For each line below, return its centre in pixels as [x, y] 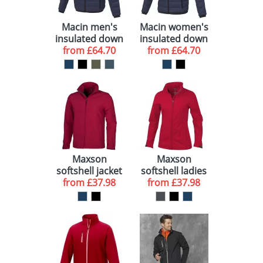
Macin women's [174, 27]
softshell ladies [174, 171]
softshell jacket [89, 171]
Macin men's [89, 27]
